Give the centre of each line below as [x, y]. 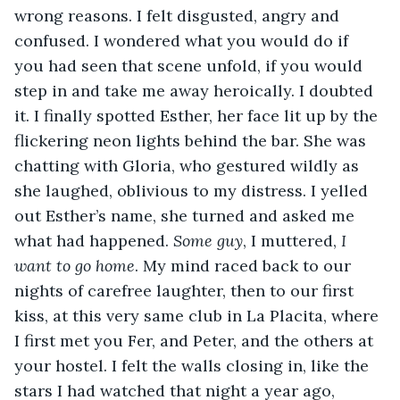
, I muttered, [292, 240]
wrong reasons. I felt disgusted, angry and [179, 15]
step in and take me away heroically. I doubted [196, 90]
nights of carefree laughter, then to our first [186, 290]
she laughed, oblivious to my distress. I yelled [193, 190]
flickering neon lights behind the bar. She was [192, 140]
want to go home [75, 265]
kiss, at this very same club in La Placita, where [199, 315]
